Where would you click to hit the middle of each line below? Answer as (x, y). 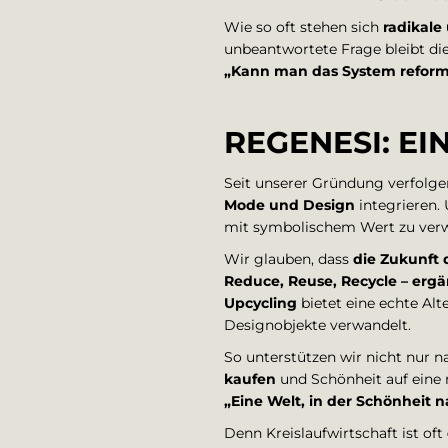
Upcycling (260, 303)
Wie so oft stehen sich (303, 27)
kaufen (250, 379)
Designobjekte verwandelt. (317, 325)
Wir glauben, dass (288, 259)
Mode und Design (289, 205)
